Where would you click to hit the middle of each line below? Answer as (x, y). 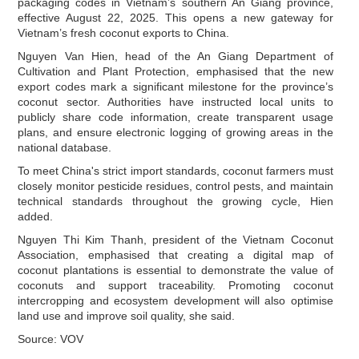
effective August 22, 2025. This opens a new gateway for (175, 17)
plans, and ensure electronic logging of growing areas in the (175, 132)
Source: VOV (51, 339)
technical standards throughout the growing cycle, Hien (175, 201)
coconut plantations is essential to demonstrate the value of (175, 270)
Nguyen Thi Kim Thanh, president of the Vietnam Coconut (175, 239)
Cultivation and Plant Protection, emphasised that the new (175, 71)
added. (36, 216)
